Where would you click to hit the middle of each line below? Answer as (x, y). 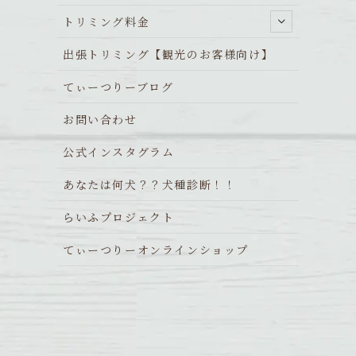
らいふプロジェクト (119, 217)
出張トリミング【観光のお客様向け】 (168, 54)
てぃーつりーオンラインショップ (156, 249)
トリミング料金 (106, 21)
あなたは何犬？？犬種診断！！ (150, 184)
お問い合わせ (100, 119)
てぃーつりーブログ (118, 86)
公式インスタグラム (119, 151)
